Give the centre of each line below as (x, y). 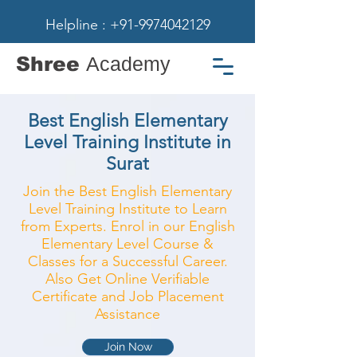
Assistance (127, 314)
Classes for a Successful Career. (127, 261)
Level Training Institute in (127, 142)
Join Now (128, 347)
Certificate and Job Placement (127, 296)
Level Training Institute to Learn (127, 209)
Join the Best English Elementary (127, 191)
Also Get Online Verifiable (127, 279)
